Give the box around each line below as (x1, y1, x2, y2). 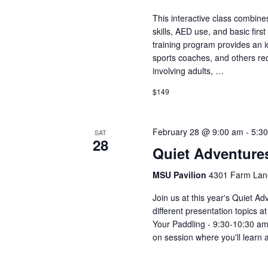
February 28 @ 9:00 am (152, 125, 243, 138)
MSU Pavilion (152, 168, 209, 181)
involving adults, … (152, 64, 224, 77)
